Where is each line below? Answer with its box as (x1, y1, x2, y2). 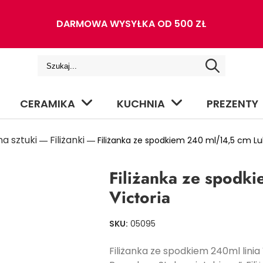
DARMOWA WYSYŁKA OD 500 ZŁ (56, 17, 207, 31)
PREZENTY (207, 96, 258, 111)
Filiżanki (50, 133, 85, 147)
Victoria (109, 186, 170, 210)
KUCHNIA (117, 96, 165, 111)
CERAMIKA (20, 96, 75, 111)
